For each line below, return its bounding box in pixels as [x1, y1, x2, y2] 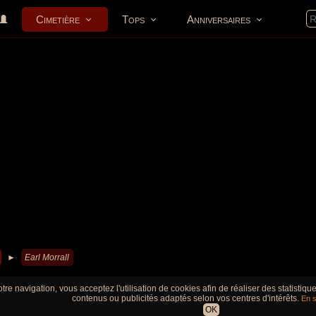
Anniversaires [187, 13, 250, 25]
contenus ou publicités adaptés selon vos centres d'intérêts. [72, 293, 301, 303]
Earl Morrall [25, 253, 69, 262]
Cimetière [36, 13, 80, 25]
